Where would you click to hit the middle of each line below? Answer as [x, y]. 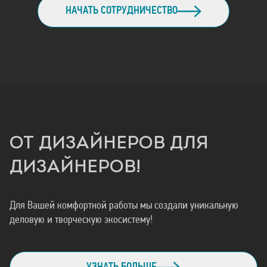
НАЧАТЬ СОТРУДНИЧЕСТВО [122, 11]
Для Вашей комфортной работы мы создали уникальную [124, 206]
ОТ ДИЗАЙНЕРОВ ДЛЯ [109, 144]
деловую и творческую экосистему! [81, 220]
